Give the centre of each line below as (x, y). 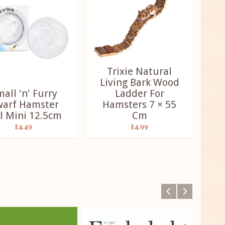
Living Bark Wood (139, 83)
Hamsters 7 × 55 (140, 105)
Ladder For (139, 94)
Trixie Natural (140, 72)
